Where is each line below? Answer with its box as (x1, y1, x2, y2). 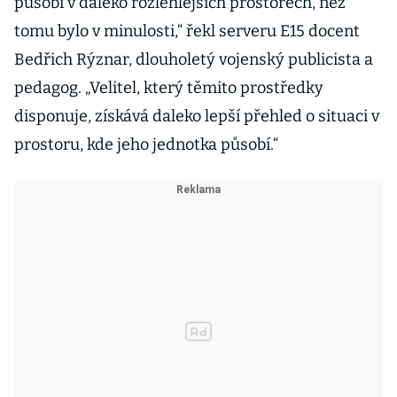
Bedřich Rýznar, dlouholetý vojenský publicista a (14, 50, 373, 69)
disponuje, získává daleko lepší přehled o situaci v (14, 106, 379, 126)
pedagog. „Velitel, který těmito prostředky (14, 78, 323, 97)
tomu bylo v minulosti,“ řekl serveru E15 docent (14, 21, 360, 41)
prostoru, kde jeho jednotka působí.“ (14, 135, 278, 154)
